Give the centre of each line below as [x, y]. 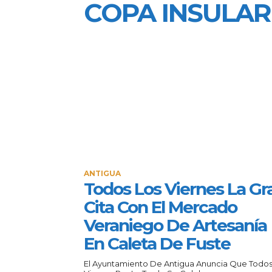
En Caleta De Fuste [157, 243]
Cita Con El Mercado [160, 207]
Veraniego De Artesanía [175, 225]
